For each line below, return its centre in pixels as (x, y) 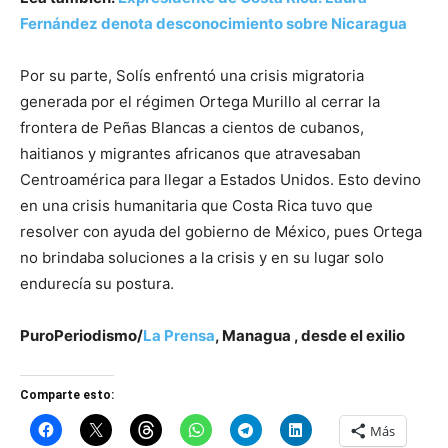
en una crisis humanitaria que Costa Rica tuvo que (196, 205)
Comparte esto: (67, 394)
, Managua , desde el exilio (310, 335)
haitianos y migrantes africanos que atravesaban (190, 153)
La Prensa (179, 335)
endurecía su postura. (99, 283)
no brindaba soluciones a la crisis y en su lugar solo (202, 257)
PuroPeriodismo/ (81, 335)
